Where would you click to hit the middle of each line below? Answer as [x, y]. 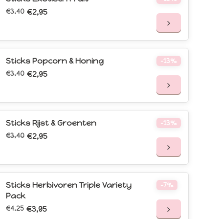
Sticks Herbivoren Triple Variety [69, 185]
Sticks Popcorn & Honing [55, 61]
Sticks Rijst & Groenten [51, 123]
